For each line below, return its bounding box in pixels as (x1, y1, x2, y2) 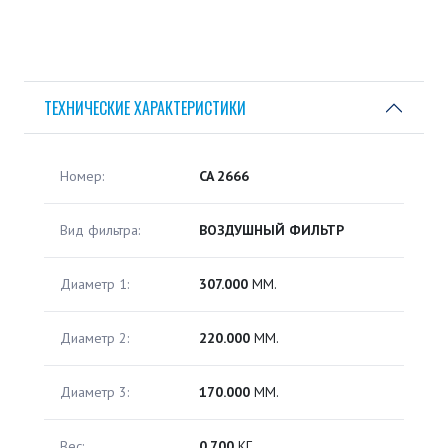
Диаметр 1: (60, 275, 129, 294)
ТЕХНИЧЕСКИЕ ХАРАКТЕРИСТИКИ (44, 95, 246, 120)
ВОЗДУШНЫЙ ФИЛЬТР (199, 221, 344, 240)
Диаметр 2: (60, 329, 129, 348)
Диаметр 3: (60, 383, 129, 402)
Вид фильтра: (60, 221, 140, 240)
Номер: (60, 167, 104, 186)
